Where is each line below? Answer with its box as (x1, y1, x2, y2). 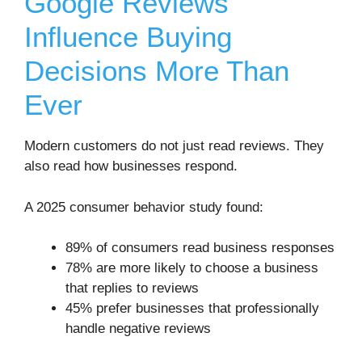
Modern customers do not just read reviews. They (24, 138, 324, 154)
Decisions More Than (24, 55, 289, 87)
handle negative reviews (65, 321, 211, 337)
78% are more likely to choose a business (65, 260, 318, 276)
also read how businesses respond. (24, 158, 238, 175)
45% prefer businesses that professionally (65, 301, 319, 317)
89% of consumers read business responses (65, 240, 335, 256)
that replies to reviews (65, 280, 199, 297)
